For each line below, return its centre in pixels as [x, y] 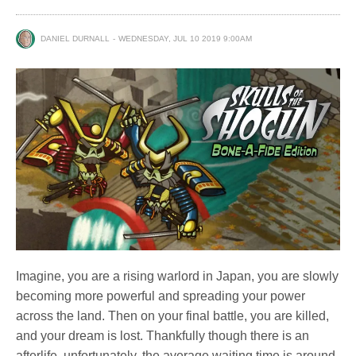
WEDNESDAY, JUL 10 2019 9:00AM [185, 38]
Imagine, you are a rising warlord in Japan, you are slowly [178, 277]
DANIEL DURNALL [75, 38]
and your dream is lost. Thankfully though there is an [163, 336]
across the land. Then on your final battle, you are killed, [173, 316]
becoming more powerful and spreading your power [161, 296]
